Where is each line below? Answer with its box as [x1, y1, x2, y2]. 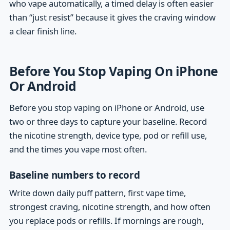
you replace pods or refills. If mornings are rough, [9, 215, 204, 227]
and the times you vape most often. [9, 143, 147, 155]
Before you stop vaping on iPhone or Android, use [9, 101, 204, 113]
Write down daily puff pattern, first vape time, [9, 187, 186, 199]
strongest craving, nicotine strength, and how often [9, 201, 210, 213]
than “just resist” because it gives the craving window [9, 11, 216, 24]
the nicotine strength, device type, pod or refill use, [9, 129, 207, 141]
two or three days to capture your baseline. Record [9, 115, 207, 127]
